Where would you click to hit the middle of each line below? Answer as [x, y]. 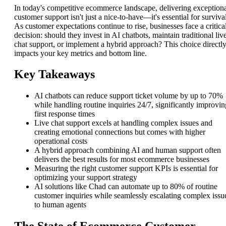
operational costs [61, 141]
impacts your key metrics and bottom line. [80, 53]
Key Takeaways [54, 74]
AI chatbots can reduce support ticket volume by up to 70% [129, 96]
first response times [65, 114]
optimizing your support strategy [86, 178]
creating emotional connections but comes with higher [120, 132]
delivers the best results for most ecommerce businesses [122, 159]
